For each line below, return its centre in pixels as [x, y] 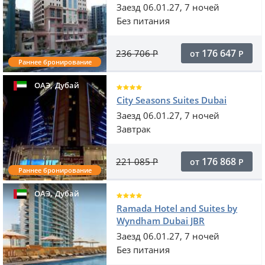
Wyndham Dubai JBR [161, 221]
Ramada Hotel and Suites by [177, 209]
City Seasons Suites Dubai [172, 100]
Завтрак [134, 129]
